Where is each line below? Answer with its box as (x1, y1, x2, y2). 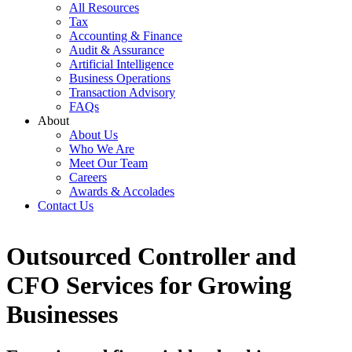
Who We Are (69, 141, 134, 156)
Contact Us (38, 198, 93, 212)
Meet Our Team (69, 156, 148, 170)
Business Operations (69, 71, 170, 85)
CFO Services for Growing (6, 271, 291, 300)
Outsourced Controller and (6, 242, 296, 271)
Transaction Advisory (69, 85, 175, 99)
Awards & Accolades (69, 184, 174, 198)
